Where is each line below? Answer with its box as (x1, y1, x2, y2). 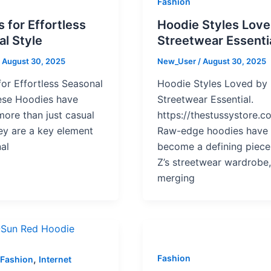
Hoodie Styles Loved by (157, 77, 268, 90)
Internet (39, 254, 71, 265)
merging (157, 172, 195, 184)
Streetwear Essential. (157, 93, 254, 106)
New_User (157, 56, 198, 66)
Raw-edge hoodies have (157, 125, 269, 137)
